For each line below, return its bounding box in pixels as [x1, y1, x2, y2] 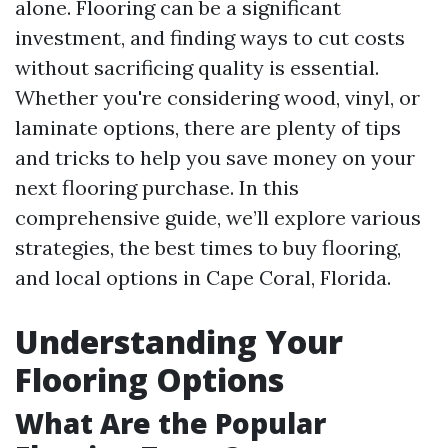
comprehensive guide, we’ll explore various [15, 205, 421, 230]
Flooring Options [15, 358, 284, 401]
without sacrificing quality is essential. [15, 55, 379, 80]
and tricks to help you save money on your [15, 145, 415, 170]
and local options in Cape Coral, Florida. [15, 265, 391, 290]
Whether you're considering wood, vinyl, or [15, 85, 420, 110]
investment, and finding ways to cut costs [15, 25, 405, 50]
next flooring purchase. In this [15, 175, 299, 200]
